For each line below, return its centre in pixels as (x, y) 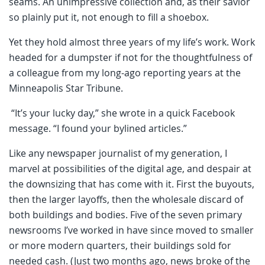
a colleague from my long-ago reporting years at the (125, 72)
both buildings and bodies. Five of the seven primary (125, 214)
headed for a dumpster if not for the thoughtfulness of (130, 57)
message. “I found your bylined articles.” (98, 128)
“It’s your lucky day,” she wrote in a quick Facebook (122, 113)
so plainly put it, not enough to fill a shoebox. (109, 17)
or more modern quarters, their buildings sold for (120, 245)
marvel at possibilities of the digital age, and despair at (130, 168)
